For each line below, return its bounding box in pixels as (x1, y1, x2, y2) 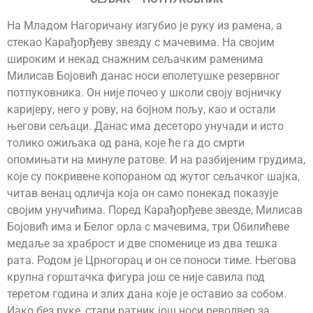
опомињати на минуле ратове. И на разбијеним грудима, (7, 152, 305, 166)
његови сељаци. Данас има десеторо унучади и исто (7, 119, 284, 133)
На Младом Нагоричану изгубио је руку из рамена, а (7, 18, 282, 32)
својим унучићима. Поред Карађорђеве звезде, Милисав (7, 203, 303, 217)
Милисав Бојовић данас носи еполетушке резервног (7, 68, 280, 82)
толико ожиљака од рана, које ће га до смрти (7, 136, 245, 150)
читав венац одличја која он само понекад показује (7, 186, 278, 200)
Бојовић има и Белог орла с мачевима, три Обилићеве (7, 219, 289, 233)
